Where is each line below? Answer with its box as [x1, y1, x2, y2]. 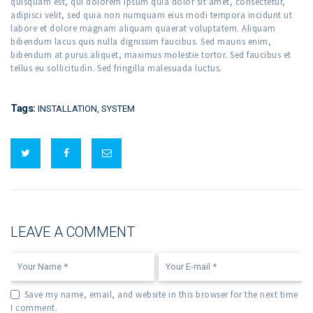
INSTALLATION [37, 103, 97, 114]
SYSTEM [101, 103, 135, 114]
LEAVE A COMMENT [10, 223, 135, 240]
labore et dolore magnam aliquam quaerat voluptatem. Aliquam [10, 22, 276, 35]
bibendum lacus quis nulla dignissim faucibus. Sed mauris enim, [10, 36, 271, 48]
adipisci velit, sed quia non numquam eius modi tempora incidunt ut [10, 9, 292, 22]
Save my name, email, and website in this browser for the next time [24, 288, 298, 300]
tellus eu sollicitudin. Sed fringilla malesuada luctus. [10, 62, 222, 75]
